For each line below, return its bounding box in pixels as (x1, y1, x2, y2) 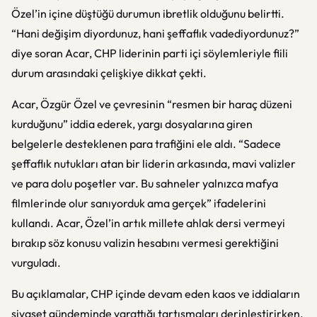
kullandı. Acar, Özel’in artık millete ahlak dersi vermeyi (11, 216, 285, 230)
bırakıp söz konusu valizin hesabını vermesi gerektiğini (11, 236, 279, 250)
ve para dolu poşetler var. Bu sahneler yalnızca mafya (11, 176, 278, 190)
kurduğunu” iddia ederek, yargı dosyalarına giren (11, 117, 253, 131)
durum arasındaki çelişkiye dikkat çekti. (11, 66, 207, 80)
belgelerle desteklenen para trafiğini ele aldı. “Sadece (11, 137, 281, 151)
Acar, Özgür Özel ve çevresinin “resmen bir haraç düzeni (11, 97, 292, 111)
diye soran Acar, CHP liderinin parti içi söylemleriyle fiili (11, 46, 288, 60)
